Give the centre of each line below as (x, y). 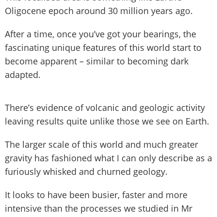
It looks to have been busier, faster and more (96, 194)
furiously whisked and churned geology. (86, 171)
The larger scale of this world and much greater (101, 144)
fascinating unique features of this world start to (103, 47)
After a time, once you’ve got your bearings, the (101, 34)
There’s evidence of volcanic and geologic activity (105, 107)
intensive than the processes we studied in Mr (99, 208)
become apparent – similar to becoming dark (97, 61)
